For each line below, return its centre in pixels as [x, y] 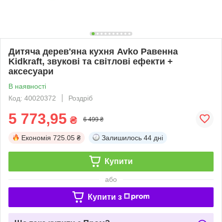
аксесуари [31, 71]
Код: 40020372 [32, 98]
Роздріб [81, 98]
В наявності [27, 86]
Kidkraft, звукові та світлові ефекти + [91, 61]
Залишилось [122, 138]
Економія [36, 138]
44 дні [153, 138]
